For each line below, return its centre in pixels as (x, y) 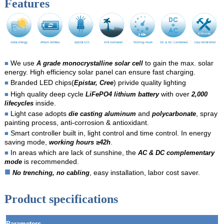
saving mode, (26, 142)
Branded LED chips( (42, 82)
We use (23, 63)
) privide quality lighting (149, 82)
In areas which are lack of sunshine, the (73, 152)
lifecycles (19, 103)
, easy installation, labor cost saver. (144, 172)
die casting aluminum (102, 113)
